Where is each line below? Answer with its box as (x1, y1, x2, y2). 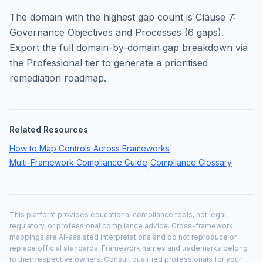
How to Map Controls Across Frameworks (9, 143, 170, 153)
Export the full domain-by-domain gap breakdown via (9, 42, 248, 53)
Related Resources (9, 124, 88, 134)
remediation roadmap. (9, 72, 106, 84)
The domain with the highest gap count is (9, 11, 195, 23)
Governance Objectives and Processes (9, 26, 181, 38)
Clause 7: (195, 11, 236, 23)
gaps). (197, 26, 224, 38)
